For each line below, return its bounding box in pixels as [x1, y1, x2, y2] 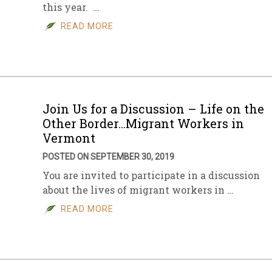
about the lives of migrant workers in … [42, 183, 234, 196]
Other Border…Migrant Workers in [42, 115, 244, 131]
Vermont [42, 130, 95, 146]
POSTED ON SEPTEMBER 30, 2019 [42, 152, 174, 161]
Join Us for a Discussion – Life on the [42, 101, 264, 117]
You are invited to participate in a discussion [42, 169, 260, 182]
